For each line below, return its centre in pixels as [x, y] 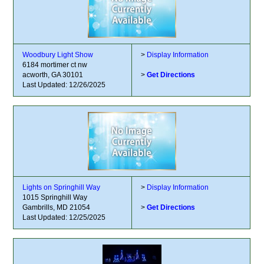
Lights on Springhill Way [62, 187]
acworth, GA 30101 [53, 75]
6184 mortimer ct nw [55, 65]
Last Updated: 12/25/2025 [64, 217]
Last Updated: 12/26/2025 [64, 85]
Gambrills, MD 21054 [57, 207]
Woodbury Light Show [58, 55]
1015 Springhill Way [55, 197]
